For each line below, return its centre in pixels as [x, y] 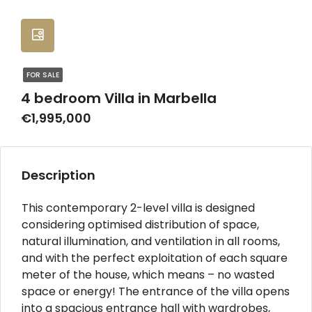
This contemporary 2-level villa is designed [138, 208]
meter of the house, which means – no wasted [148, 274]
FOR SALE [43, 75]
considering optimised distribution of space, [140, 224]
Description [58, 175]
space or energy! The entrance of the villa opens [156, 291]
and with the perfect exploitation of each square [155, 258]
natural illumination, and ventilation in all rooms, [151, 241]
